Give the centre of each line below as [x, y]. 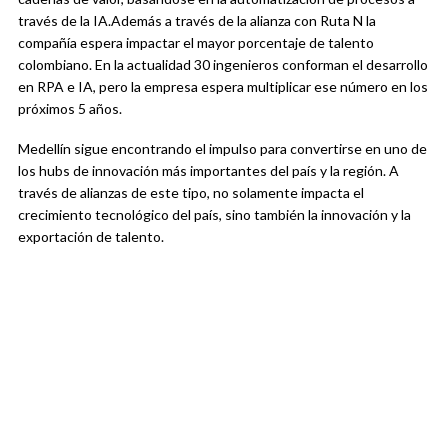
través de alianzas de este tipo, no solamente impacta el [191, 193]
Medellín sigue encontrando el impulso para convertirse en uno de [222, 149]
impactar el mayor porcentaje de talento [248, 43]
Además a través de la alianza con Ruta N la [243, 21]
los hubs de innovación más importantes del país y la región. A [208, 171]
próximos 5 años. [70, 109]
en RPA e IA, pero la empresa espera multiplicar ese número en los [223, 87]
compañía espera [70, 43]
